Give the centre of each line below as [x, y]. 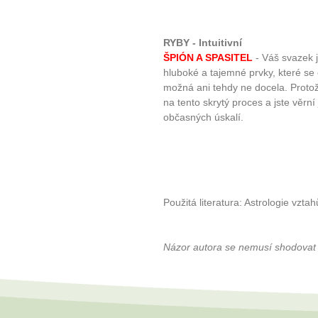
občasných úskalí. [203, 117]
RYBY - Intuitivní [203, 43]
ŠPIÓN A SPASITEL [208, 58]
